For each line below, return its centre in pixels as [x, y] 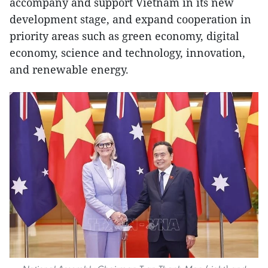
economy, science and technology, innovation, [127, 52]
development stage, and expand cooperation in [130, 19]
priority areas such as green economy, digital [124, 36]
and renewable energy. [69, 69]
